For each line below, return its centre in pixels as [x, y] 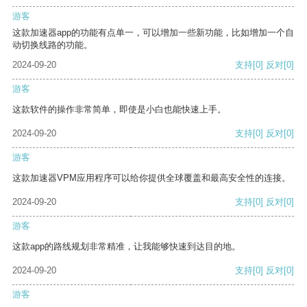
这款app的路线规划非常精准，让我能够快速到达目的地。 [126, 247]
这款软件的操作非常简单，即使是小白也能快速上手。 [119, 110]
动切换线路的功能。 [52, 45]
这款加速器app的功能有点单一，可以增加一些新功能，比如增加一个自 [153, 33]
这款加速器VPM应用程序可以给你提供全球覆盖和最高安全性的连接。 [151, 178]
